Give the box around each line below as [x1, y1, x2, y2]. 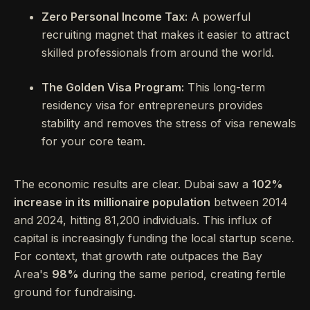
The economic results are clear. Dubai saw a [14, 176, 252, 191]
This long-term [184, 80, 265, 94]
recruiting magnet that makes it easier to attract [42, 27, 289, 42]
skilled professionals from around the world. [42, 45, 274, 60]
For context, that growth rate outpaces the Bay [14, 248, 262, 263]
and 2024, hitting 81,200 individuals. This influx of [14, 212, 272, 227]
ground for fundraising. [14, 284, 136, 299]
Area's [14, 266, 52, 281]
